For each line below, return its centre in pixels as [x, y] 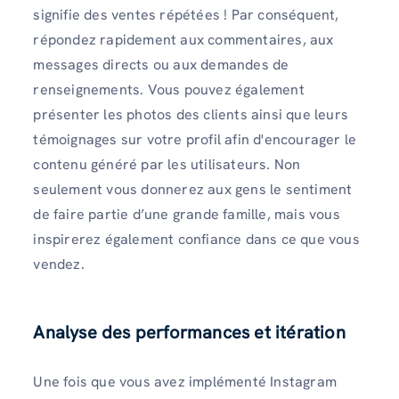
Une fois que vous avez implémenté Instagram [185, 382]
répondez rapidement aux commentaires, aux [183, 40]
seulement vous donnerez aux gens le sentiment [193, 190]
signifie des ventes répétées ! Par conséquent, [186, 15]
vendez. [59, 265]
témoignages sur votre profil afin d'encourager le [195, 140]
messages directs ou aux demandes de [161, 65]
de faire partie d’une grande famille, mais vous [187, 215]
